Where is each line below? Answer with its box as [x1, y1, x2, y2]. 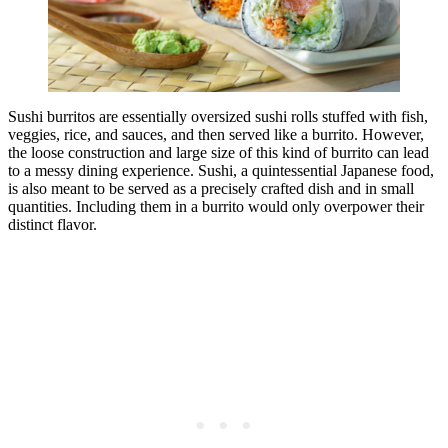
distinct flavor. [8, 215, 105, 233]
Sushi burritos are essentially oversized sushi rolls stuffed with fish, [8, 107, 428, 125]
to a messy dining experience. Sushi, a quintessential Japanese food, [8, 161, 434, 179]
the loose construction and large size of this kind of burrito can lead [8, 143, 429, 161]
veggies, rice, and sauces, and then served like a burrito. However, [8, 125, 424, 143]
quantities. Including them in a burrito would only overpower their [8, 197, 424, 215]
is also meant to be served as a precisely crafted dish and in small [8, 179, 414, 197]
